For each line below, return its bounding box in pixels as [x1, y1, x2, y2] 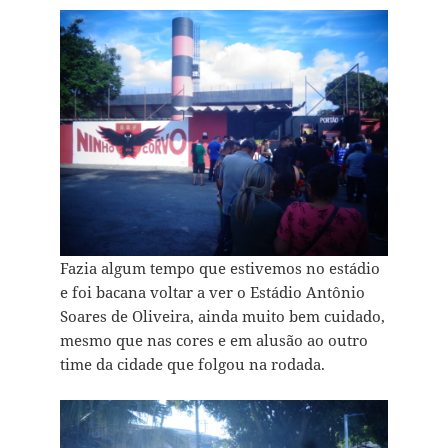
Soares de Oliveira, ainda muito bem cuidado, [59, 305, 385, 326]
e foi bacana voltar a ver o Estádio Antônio [59, 281, 365, 302]
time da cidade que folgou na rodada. [59, 353, 325, 374]
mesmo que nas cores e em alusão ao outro [59, 329, 368, 350]
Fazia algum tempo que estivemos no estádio [59, 257, 380, 278]
